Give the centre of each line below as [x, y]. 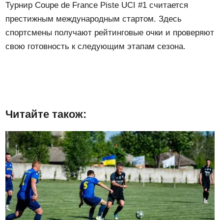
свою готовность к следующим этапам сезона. [96, 47]
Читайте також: [46, 114]
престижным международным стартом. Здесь [94, 19]
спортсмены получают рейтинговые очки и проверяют [110, 33]
